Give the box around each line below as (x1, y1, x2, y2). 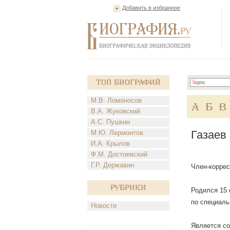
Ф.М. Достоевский (91, 150, 147, 158)
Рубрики (110, 184, 146, 191)
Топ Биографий (96, 79, 161, 86)
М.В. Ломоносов (91, 97, 142, 104)
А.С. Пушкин (91, 118, 130, 126)
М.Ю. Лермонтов (91, 129, 143, 137)
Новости (91, 202, 117, 209)
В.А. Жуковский (91, 107, 140, 115)
